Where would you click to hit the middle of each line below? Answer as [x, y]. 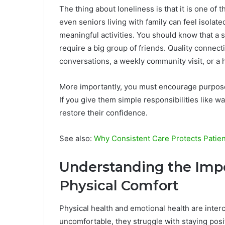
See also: [77, 139]
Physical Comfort [119, 186]
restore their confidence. [103, 113]
